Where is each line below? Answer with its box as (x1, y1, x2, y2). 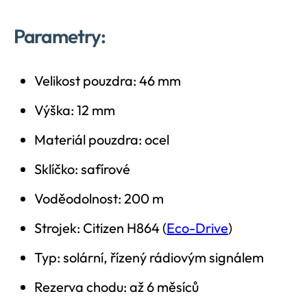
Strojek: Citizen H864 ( (34, 219, 167, 237)
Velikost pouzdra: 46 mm (34, 72, 181, 90)
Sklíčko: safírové (34, 160, 130, 178)
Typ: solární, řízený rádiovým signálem (34, 249, 264, 267)
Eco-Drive (167, 219, 228, 237)
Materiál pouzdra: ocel (34, 131, 169, 149)
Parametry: (14, 24, 106, 49)
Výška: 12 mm (34, 101, 115, 119)
